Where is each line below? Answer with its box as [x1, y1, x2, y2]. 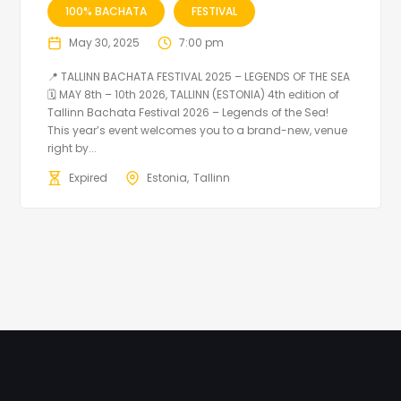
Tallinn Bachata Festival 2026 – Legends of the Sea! [47, 105, 329, 121]
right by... [47, 141, 98, 157]
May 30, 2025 [69, 35, 141, 51]
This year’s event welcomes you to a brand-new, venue [47, 123, 348, 139]
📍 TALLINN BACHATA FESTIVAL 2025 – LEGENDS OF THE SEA [47, 69, 351, 85]
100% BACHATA [65, 4, 148, 20]
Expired [69, 170, 108, 186]
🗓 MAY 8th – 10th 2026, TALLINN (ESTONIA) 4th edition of [47, 87, 340, 103]
